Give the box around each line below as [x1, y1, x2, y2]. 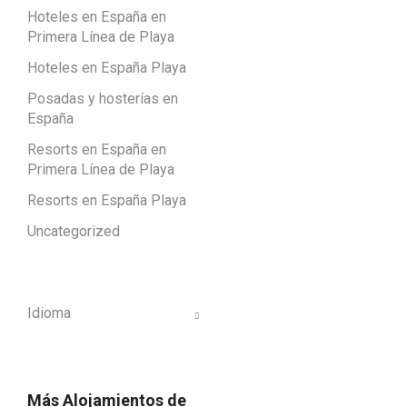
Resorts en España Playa [27, 191, 186, 209]
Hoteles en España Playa [27, 58, 186, 76]
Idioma [27, 304, 71, 323]
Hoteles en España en [27, 7, 166, 25]
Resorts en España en [27, 140, 166, 158]
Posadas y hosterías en [27, 89, 178, 107]
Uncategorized [27, 222, 120, 240]
